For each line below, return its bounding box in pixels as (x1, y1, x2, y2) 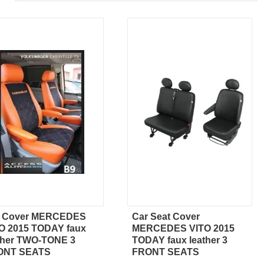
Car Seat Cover (132, 212, 200, 222)
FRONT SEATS (132, 247, 199, 258)
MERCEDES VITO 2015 (132, 223, 235, 234)
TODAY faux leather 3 (132, 235, 227, 246)
